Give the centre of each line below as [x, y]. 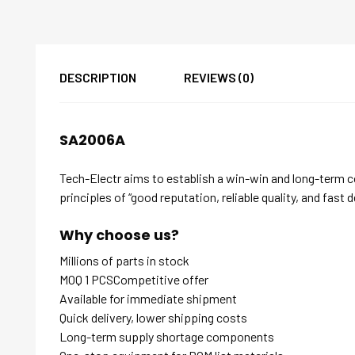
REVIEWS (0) [219, 78]
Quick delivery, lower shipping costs [153, 318]
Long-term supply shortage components [167, 337]
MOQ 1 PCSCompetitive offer [134, 280]
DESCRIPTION [98, 78]
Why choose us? [119, 235]
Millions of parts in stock [124, 261]
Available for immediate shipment [148, 299]
